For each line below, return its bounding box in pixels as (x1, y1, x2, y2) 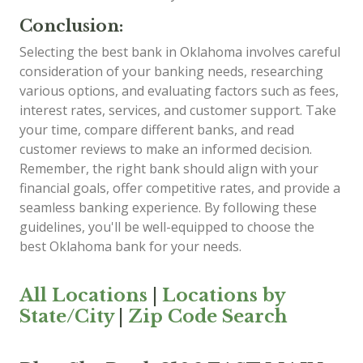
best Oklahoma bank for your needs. (19, 237, 241, 255)
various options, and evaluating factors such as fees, (19, 81, 339, 100)
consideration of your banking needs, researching (19, 62, 323, 80)
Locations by (162, 284, 284, 306)
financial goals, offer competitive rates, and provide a (19, 178, 340, 197)
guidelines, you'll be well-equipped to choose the (19, 217, 314, 236)
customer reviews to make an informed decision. (19, 139, 312, 158)
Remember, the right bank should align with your (19, 159, 318, 177)
